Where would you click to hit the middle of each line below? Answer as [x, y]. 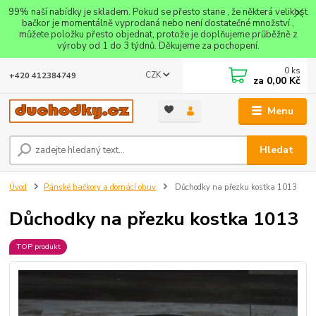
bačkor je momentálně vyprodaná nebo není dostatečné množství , [158, 23]
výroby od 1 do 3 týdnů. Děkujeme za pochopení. [158, 45]
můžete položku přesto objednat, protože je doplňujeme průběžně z [158, 34]
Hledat [277, 150]
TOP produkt [38, 246]
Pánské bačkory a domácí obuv [100, 187]
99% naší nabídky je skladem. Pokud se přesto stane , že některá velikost [158, 12]
